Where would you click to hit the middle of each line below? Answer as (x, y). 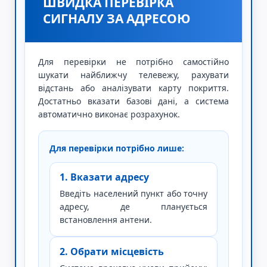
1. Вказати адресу (104, 177)
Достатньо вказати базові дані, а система (133, 101)
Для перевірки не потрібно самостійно (133, 62)
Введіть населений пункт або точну (133, 193)
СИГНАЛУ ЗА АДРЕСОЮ (117, 18)
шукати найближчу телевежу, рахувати (133, 75)
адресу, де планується (133, 207)
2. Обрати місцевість (112, 252)
